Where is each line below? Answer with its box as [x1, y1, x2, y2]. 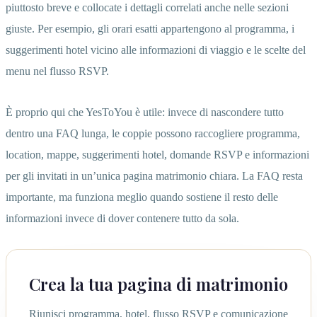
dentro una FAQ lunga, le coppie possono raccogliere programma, [6, 127, 300, 139]
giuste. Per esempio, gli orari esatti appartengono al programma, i [6, 22, 294, 35]
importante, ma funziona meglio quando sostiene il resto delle [6, 190, 278, 203]
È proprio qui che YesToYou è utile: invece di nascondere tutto [6, 105, 284, 118]
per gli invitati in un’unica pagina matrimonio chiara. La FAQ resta [6, 169, 303, 182]
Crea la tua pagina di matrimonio [29, 272, 288, 295]
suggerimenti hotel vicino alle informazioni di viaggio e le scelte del [6, 43, 306, 56]
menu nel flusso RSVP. [6, 64, 109, 77]
